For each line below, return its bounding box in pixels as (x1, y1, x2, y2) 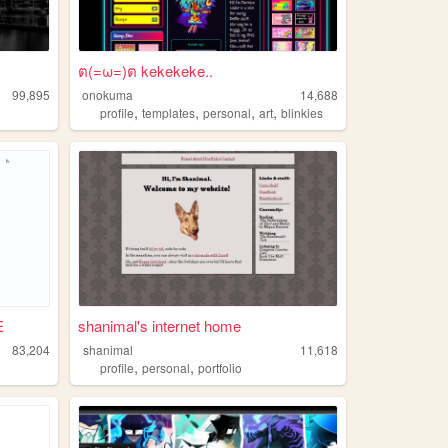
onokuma (82, 85, 134, 103)
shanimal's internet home (77, 315, 241, 337)
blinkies (281, 103, 324, 121)
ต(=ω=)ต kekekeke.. (77, 59, 213, 81)
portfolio (198, 359, 243, 377)
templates (142, 103, 196, 121)
